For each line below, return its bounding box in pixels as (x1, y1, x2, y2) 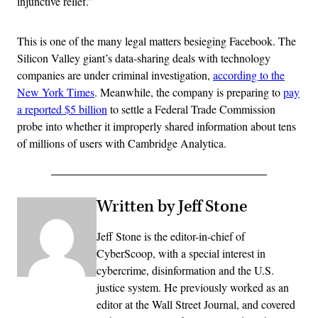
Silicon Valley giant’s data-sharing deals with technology (17, 50, 270, 65)
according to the (213, 67, 285, 82)
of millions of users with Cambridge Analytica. (17, 135, 226, 150)
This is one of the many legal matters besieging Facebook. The (17, 33, 296, 48)
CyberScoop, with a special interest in (97, 245, 265, 261)
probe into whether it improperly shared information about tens (17, 118, 296, 133)
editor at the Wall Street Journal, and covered (97, 296, 295, 312)
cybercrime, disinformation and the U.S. (97, 262, 274, 278)
